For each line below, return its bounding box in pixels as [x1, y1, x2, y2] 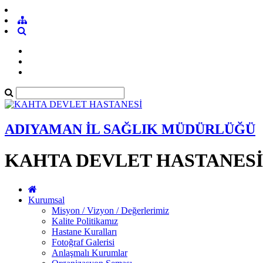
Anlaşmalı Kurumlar [52, 247, 127, 258]
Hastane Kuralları [52, 226, 117, 237]
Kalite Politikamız [52, 215, 118, 226]
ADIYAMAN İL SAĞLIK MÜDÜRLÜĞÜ [5, 121, 255, 137]
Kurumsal [28, 194, 65, 205]
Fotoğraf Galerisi [52, 237, 114, 247]
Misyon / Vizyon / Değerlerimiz [52, 205, 169, 215]
